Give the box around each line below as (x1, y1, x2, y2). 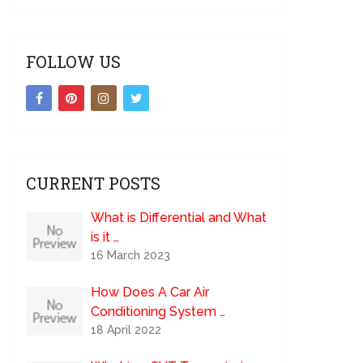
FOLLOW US (26, 51, 122, 72)
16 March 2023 (91, 249, 171, 262)
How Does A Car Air (91, 284, 210, 300)
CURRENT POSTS (26, 173, 161, 194)
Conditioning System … (91, 304, 226, 319)
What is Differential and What (91, 210, 267, 225)
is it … (91, 229, 120, 245)
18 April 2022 (91, 323, 162, 336)
